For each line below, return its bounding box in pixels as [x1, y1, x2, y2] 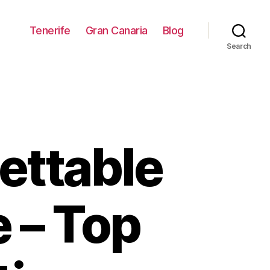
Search [226, 42, 252, 51]
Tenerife [29, 24, 71, 37]
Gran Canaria [85, 24, 148, 37]
